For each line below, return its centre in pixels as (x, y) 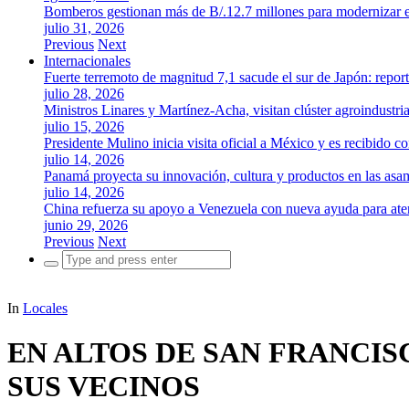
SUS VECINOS (104, 387)
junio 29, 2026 (86, 225)
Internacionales (87, 61)
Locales (45, 308)
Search (63, 257)
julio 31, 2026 (84, 28)
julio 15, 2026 (84, 126)
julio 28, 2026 (84, 94)
